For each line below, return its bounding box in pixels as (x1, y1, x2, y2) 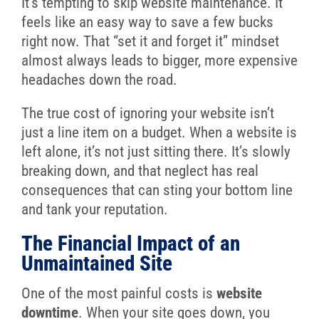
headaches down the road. (21, 71, 177, 89)
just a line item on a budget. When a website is (21, 124, 297, 142)
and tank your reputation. (21, 201, 168, 219)
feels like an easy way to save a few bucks (21, 14, 273, 31)
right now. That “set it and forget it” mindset (21, 33, 279, 51)
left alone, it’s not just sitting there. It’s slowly (21, 143, 291, 161)
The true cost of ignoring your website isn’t (21, 105, 274, 122)
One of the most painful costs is (21, 285, 216, 303)
